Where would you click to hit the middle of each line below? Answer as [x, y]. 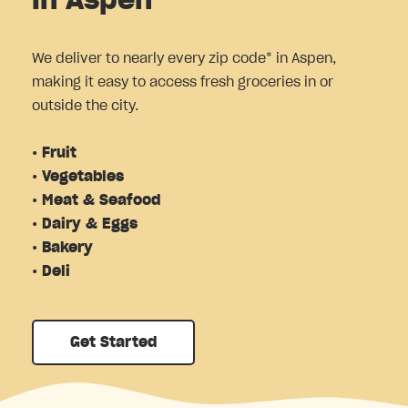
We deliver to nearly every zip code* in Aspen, [184, 58]
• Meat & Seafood [96, 200]
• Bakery [65, 247]
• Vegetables [80, 176]
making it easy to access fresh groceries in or [183, 82]
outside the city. [85, 105]
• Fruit [56, 153]
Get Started [113, 342]
